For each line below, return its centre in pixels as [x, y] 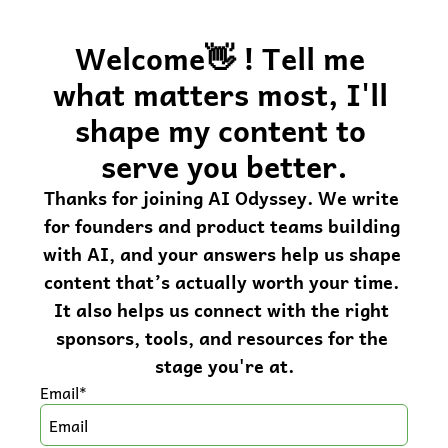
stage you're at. [224, 365]
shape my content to [220, 129]
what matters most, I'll [220, 93]
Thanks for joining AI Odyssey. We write [221, 197]
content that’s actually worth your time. [221, 281]
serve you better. [224, 165]
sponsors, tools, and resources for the [221, 337]
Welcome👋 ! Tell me [220, 57]
